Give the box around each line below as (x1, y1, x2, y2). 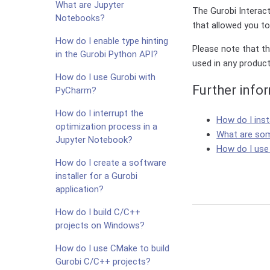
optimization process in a (55, 121, 157, 132)
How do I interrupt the (55, 108, 143, 119)
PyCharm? (55, 85, 96, 96)
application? (55, 184, 104, 195)
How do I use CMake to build (55, 243, 169, 254)
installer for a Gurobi (55, 171, 137, 181)
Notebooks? (55, 13, 105, 24)
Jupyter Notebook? (55, 134, 133, 145)
